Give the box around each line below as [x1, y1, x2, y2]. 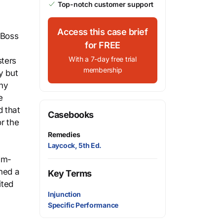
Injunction [48, 190, 81, 199]
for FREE [85, 40, 120, 50]
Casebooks [48, 110, 94, 120]
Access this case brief [57, 27, 148, 37]
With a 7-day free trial [69, 55, 137, 63]
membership [83, 66, 122, 74]
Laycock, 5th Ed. [48, 141, 102, 149]
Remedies [48, 130, 80, 139]
